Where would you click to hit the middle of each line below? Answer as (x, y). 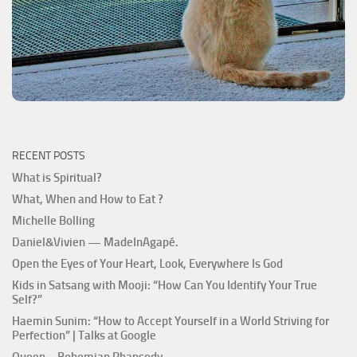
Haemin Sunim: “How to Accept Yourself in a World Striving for (171, 321)
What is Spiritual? (57, 177)
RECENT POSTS (49, 155)
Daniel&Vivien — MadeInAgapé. (95, 242)
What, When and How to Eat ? (88, 199)
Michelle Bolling (53, 220)
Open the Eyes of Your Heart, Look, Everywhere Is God (147, 263)
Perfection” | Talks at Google (84, 335)
